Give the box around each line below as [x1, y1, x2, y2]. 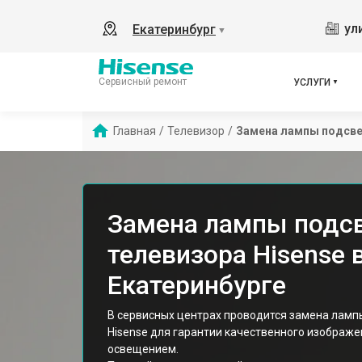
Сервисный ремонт [99, 75, 187, 87]
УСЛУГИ [293, 76, 330, 88]
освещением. [107, 343, 179, 356]
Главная [113, 124, 156, 137]
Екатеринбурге [107, 270, 286, 301]
